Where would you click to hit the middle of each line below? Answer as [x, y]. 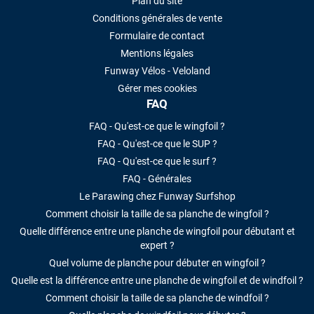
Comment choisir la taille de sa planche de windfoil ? [157, 298]
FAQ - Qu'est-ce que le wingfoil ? [157, 127]
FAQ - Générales [157, 179]
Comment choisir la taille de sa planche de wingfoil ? [157, 214]
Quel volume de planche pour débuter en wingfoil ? [157, 263]
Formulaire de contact [157, 36]
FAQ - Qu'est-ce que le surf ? [157, 162]
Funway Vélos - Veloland [157, 71]
